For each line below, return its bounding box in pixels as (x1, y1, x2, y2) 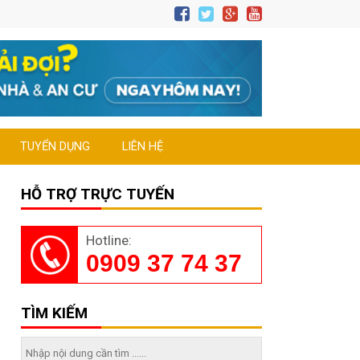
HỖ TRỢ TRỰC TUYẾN (21, 185, 174, 203)
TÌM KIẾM (21, 304, 88, 322)
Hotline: (86, 232, 132, 248)
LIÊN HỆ (122, 140, 163, 153)
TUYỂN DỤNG (20, 140, 90, 153)
